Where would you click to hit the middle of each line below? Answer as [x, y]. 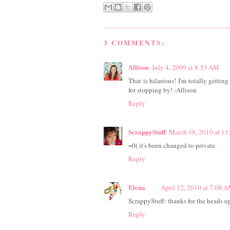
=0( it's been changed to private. [172, 146]
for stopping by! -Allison [162, 90]
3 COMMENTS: [135, 43]
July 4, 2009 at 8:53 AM [186, 68]
